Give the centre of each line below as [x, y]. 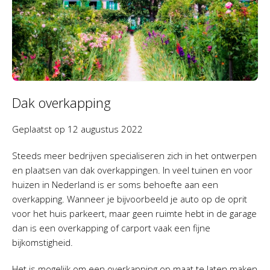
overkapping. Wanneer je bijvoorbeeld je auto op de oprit [130, 199]
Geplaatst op [40, 129]
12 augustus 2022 [105, 129]
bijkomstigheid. [42, 243]
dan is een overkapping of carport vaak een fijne [111, 228]
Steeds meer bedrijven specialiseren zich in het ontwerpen [134, 156]
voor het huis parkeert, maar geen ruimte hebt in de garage [134, 214]
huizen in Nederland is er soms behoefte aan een [115, 185]
